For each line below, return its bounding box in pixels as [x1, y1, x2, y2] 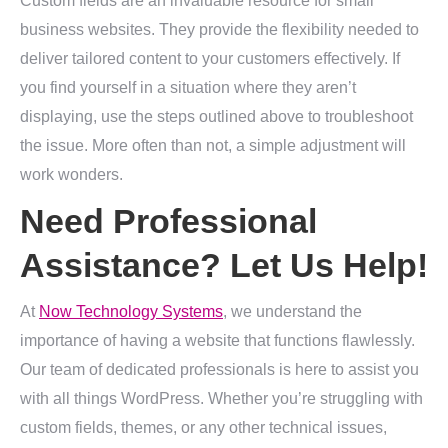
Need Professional [20, 202, 317, 240]
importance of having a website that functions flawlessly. [20, 332, 415, 349]
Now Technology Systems [39, 303, 223, 320]
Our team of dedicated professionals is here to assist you [20, 361, 419, 378]
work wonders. [20, 166, 123, 183]
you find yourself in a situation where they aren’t [20, 79, 356, 96]
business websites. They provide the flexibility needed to [20, 21, 419, 38]
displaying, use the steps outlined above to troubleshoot [20, 108, 413, 125]
